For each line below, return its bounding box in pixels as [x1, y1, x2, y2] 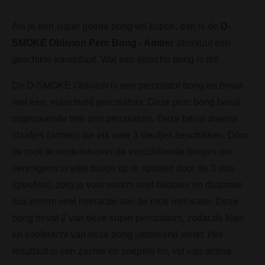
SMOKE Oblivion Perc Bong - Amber [12, 37, 176, 48]
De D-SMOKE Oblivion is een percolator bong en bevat [12, 80, 243, 91]
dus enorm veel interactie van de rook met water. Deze [12, 196, 238, 206]
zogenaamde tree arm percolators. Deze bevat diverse [12, 113, 238, 124]
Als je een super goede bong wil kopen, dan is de [12, 21, 221, 31]
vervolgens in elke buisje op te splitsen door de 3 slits [12, 163, 235, 173]
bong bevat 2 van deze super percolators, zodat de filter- [12, 212, 246, 223]
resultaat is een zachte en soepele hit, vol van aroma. [12, 245, 234, 256]
